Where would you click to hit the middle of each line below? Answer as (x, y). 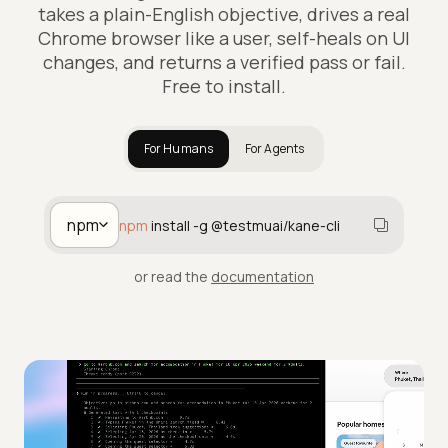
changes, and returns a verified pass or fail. (224, 62)
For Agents (275, 149)
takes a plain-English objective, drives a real (224, 14)
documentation (262, 277)
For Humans (178, 149)
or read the (171, 277)
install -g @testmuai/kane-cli (245, 225)
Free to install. (224, 86)
